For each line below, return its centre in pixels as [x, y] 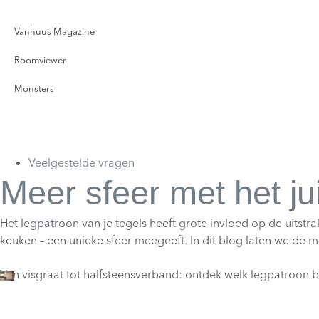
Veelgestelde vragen [82, 162]
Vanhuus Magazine [54, 31]
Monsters [34, 88]
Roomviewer [40, 60]
